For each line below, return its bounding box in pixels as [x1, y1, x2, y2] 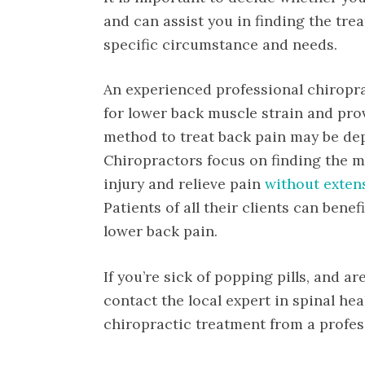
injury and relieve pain [103, 174, 265, 194]
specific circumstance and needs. [103, 35, 337, 55]
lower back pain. [103, 222, 218, 241]
